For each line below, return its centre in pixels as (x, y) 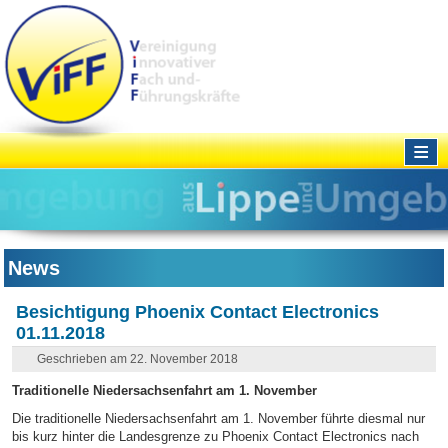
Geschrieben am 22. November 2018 (137, 359)
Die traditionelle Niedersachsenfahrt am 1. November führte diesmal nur (218, 418)
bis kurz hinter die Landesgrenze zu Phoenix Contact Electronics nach (215, 436)
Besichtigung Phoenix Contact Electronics (197, 312)
